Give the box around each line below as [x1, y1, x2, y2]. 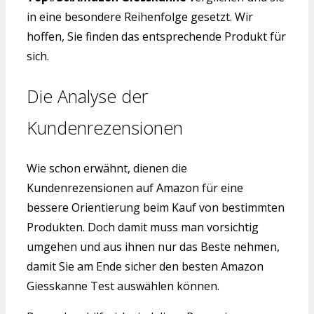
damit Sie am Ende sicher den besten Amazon [27, 258, 264, 274]
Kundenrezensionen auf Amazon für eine [27, 179, 243, 196]
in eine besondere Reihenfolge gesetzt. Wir [27, 9, 253, 25]
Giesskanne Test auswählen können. [27, 278, 219, 294]
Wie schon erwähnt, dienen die [27, 160, 187, 176]
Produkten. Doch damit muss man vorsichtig [27, 219, 259, 235]
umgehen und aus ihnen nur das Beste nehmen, [27, 238, 280, 254]
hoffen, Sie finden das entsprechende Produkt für [27, 29, 286, 45]
